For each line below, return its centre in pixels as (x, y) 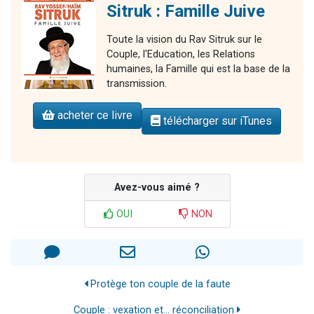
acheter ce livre (94, 115)
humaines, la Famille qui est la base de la (198, 69)
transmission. (137, 83)
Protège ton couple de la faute (159, 284)
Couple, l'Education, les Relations (181, 54)
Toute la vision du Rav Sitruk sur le (184, 39)
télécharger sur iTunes (216, 121)
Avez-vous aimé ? (157, 187)
